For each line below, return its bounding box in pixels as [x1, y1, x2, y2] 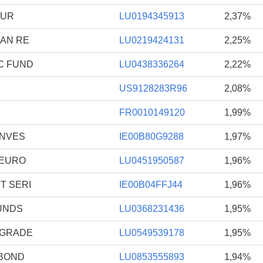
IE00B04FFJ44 [119, 179, 183, 190]
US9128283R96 [119, 83, 187, 93]
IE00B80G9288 [119, 131, 184, 141]
